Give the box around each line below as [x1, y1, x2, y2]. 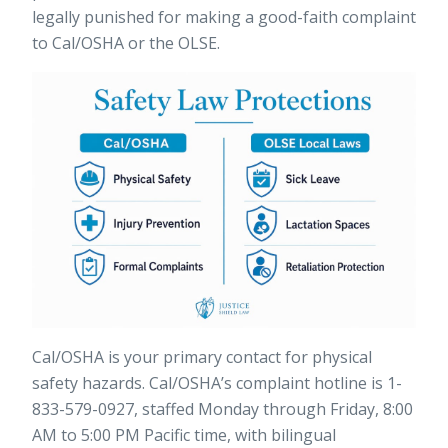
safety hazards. [32, 372, 149, 395]
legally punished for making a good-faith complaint [32, 6, 416, 29]
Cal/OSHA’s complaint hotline [149, 372, 367, 395]
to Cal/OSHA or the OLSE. [32, 32, 220, 55]
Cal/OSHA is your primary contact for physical [32, 346, 372, 369]
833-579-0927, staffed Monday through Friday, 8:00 [32, 398, 413, 421]
